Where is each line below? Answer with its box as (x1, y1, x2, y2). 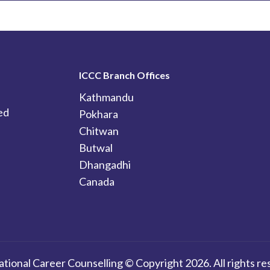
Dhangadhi (78, 158, 131, 171)
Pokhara (78, 107, 118, 121)
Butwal (78, 141, 113, 154)
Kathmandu (78, 90, 134, 104)
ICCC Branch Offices (78, 69, 170, 81)
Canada (78, 175, 115, 188)
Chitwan (78, 124, 119, 137)
